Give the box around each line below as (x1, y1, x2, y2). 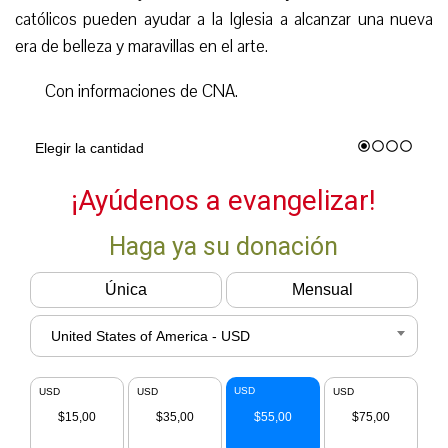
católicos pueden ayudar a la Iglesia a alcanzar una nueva (15, 7, 433, 31)
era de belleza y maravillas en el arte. (15, 34, 268, 58)
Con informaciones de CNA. (45, 79, 238, 103)
